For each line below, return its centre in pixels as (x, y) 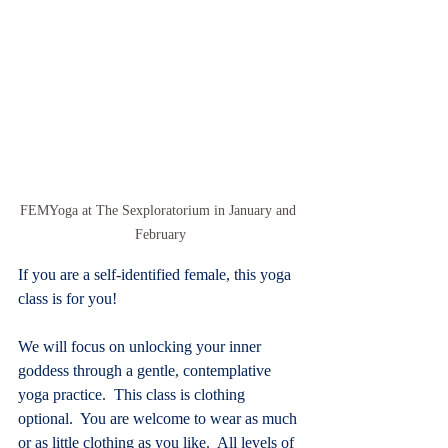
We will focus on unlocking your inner (141, 346)
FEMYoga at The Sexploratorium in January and (160, 210)
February (160, 234)
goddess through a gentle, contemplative (146, 370)
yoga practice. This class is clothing (133, 394)
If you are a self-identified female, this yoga (156, 274)
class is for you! (67, 298)
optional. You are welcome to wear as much (159, 418)
